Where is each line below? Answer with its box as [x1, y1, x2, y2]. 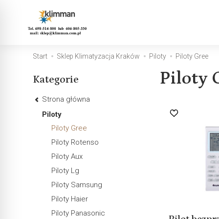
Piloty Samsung [51, 180, 103, 189]
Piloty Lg [51, 166, 80, 175]
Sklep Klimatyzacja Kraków [57, 52, 140, 60]
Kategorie [33, 74, 79, 86]
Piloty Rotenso [51, 137, 99, 147]
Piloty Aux [51, 152, 83, 161]
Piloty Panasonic [51, 208, 106, 218]
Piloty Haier [51, 194, 88, 203]
